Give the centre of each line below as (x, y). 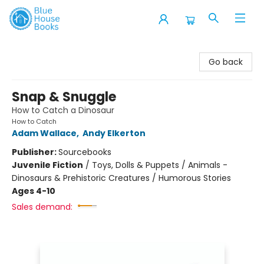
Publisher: (35, 152)
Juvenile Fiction (47, 165)
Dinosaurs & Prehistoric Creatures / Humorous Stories (121, 178)
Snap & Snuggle (64, 97)
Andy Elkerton (114, 133)
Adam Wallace (44, 133)
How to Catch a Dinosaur (63, 110)
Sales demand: (42, 207)
